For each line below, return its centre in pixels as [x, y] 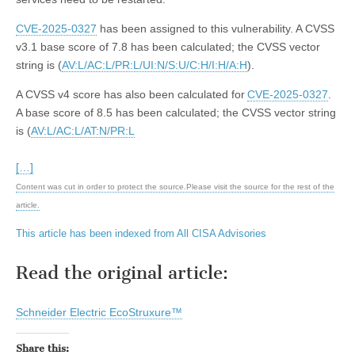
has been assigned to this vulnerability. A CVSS [216, 28]
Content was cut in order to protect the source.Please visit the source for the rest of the [175, 186]
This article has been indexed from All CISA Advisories [141, 233]
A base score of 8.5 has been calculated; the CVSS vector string [176, 112]
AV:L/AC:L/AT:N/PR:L [83, 130]
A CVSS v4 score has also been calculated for [132, 94]
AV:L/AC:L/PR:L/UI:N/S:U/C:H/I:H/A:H [155, 65]
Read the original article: [122, 273]
